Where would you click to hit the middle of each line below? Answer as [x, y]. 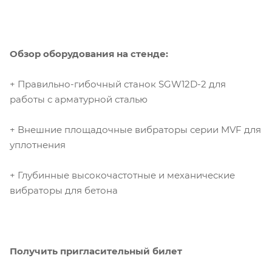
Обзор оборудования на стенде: [89, 54]
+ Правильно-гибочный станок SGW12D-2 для [118, 84]
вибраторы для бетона [64, 191]
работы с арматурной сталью [79, 100]
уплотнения [38, 145]
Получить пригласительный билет [96, 251]
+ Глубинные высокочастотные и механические [122, 175]
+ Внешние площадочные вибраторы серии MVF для [135, 130]
